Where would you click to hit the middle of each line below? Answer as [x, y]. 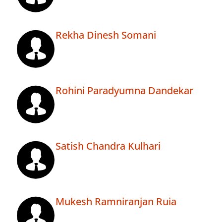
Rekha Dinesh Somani [106, 35]
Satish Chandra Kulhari [108, 146]
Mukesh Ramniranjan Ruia [116, 202]
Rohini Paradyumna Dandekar [124, 91]
